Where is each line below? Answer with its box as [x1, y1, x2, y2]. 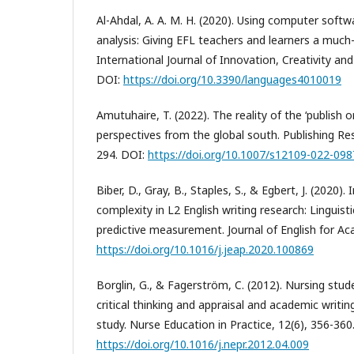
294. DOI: [96, 146, 148, 162]
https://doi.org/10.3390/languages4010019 [123, 71, 341, 87]
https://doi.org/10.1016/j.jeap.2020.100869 [96, 241, 314, 257]
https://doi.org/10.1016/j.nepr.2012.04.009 [96, 336, 309, 352]
